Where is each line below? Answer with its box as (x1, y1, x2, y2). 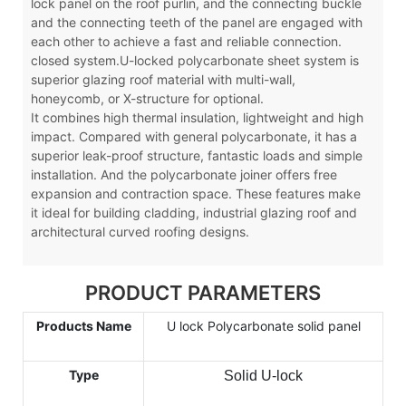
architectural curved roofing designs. (30, 224, 249, 240)
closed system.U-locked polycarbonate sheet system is (30, 53, 359, 69)
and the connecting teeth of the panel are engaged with (30, 14, 362, 31)
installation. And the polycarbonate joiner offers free (30, 167, 337, 183)
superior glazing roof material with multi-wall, (30, 72, 295, 88)
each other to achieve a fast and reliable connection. (30, 34, 342, 50)
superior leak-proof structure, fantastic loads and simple (30, 148, 362, 164)
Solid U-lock (224, 367, 303, 383)
